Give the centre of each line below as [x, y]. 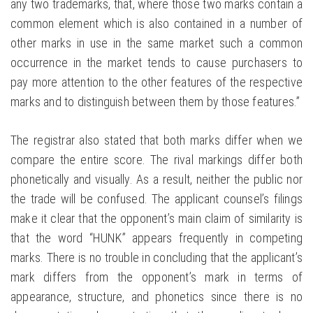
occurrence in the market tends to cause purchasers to [156, 63]
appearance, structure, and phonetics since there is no [156, 297]
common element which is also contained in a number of [156, 24]
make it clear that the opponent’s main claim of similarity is [156, 219]
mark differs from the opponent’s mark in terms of [156, 277]
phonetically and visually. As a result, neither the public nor [156, 180]
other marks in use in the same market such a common [156, 43]
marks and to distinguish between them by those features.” [155, 102]
